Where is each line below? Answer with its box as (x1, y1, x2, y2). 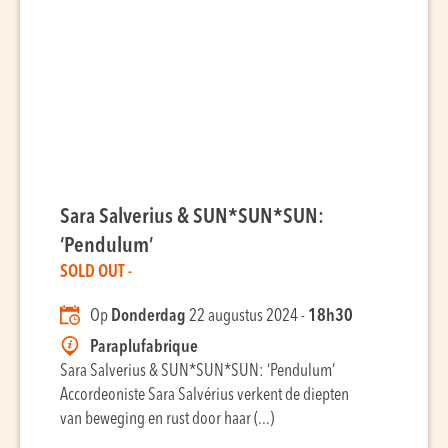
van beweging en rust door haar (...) (60, 411, 274, 428)
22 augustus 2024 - (186, 308, 308, 325)
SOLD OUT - (60, 264, 132, 281)
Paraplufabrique (90, 339, 198, 356)
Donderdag (111, 308, 186, 325)
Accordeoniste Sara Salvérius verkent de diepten (60, 387, 349, 404)
